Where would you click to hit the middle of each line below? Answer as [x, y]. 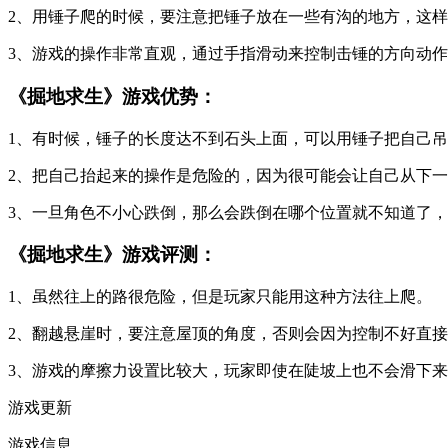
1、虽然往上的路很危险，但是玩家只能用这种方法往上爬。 [220, 296]
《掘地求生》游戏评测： [112, 255]
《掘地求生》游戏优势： [112, 96]
